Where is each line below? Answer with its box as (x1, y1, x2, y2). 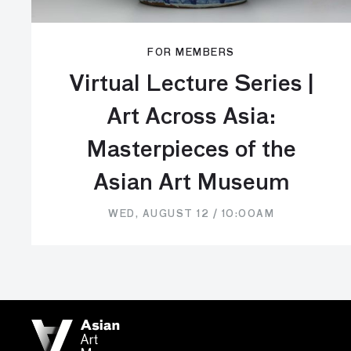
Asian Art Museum (92, 172, 290, 194)
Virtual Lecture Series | (68, 74, 314, 96)
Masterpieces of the (86, 139, 296, 161)
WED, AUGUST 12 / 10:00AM (108, 210, 274, 219)
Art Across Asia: (106, 107, 277, 128)
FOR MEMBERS (147, 49, 235, 58)
